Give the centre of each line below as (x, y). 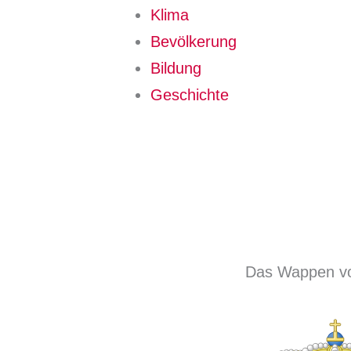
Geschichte (190, 95)
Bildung (176, 68)
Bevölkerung (194, 42)
